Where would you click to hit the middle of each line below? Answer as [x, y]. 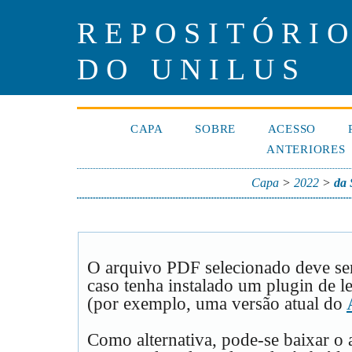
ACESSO [292, 129]
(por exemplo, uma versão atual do [217, 304]
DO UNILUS [192, 70]
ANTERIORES [306, 150]
